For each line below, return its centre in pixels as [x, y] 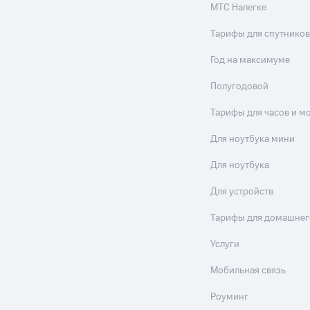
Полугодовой [240, 87]
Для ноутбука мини [253, 139]
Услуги [225, 245]
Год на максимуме [250, 61]
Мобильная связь [248, 271]
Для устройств [242, 192]
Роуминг [230, 297]
